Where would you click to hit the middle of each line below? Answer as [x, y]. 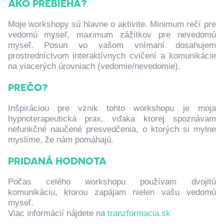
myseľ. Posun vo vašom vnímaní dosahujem [112, 45]
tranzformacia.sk [139, 213]
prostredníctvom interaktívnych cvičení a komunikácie [112, 56]
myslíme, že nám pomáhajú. [60, 140]
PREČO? [28, 87]
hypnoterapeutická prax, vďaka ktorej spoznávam [112, 119]
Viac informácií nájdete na [57, 213]
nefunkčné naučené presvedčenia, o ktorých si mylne [112, 129]
